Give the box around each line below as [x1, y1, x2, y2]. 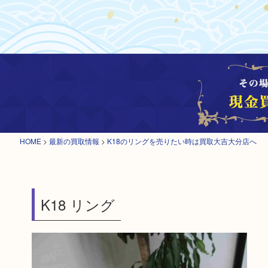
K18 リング [40, 194, 115, 215]
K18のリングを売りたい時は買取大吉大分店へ [106, 136, 257, 146]
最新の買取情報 [48, 136, 99, 146]
